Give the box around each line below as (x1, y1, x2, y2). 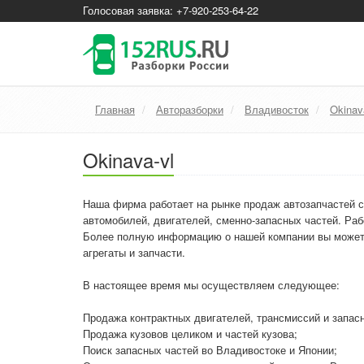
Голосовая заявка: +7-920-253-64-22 (83, 2, 258, 18)
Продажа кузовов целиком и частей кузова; (83, 326, 297, 341)
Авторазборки (156, 102, 223, 117)
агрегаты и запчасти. (83, 245, 185, 260)
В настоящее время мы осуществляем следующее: (83, 277, 340, 292)
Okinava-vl (83, 145, 174, 174)
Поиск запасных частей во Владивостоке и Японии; (83, 342, 337, 357)
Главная (95, 102, 135, 117)
